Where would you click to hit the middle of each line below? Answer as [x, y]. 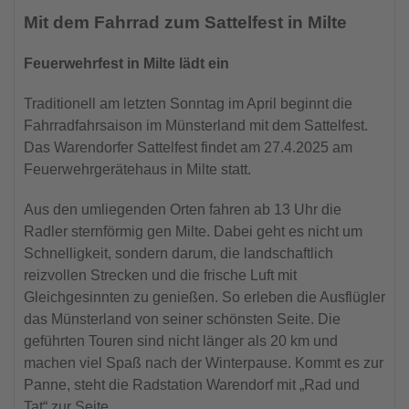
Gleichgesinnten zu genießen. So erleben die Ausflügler [204, 297]
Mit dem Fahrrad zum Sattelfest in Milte [185, 22]
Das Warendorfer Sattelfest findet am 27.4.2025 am [188, 147]
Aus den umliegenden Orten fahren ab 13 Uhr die [183, 209]
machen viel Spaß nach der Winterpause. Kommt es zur [204, 362]
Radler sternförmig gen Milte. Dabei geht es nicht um [193, 231]
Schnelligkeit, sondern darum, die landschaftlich [178, 253]
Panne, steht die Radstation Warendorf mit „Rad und [192, 384]
